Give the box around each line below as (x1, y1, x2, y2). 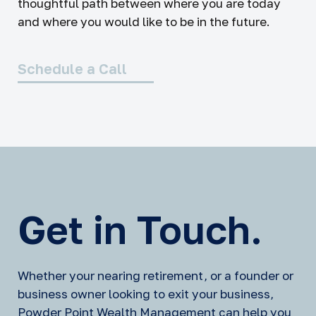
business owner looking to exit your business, (18, 286, 274, 301)
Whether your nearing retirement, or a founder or (18, 268, 293, 283)
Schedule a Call (18, 60, 127, 77)
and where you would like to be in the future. (18, 14, 270, 29)
